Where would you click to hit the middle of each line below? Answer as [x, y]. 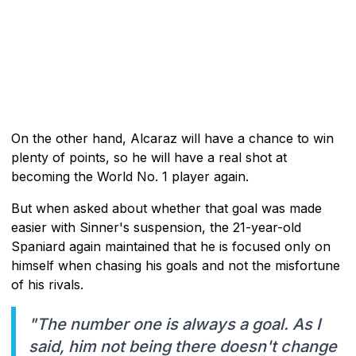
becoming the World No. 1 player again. [130, 176]
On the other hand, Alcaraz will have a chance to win [172, 138]
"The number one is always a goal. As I [174, 324]
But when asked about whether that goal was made [166, 208]
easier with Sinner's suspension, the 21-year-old [156, 227]
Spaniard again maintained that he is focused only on [171, 246]
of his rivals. [47, 284]
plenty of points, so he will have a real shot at [149, 157]
